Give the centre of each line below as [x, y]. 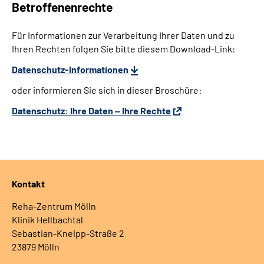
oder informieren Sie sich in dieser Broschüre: [107, 90]
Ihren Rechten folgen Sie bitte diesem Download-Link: [123, 49]
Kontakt [28, 184]
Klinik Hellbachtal [47, 220]
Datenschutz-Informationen [70, 70]
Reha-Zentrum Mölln [54, 206]
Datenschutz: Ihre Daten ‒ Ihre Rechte [91, 111]
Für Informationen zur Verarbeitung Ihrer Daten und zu [123, 35]
